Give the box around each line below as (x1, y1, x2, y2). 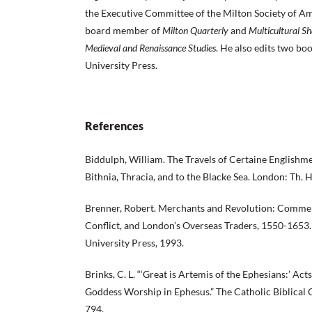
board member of (85, 24, 162, 36)
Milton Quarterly (162, 24, 228, 36)
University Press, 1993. (85, 236, 184, 249)
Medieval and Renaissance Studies (85, 41, 216, 54)
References (85, 118, 143, 132)
